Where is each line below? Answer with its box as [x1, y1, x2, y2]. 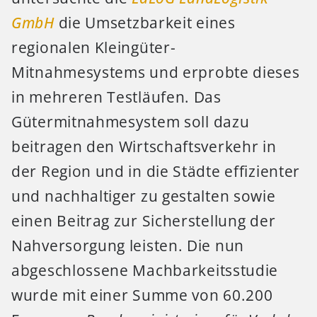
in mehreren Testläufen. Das [11, 86, 221, 107]
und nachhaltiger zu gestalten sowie [11, 185, 276, 206]
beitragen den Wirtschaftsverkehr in [11, 136, 277, 156]
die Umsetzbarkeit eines [54, 12, 236, 33]
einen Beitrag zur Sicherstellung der [11, 210, 276, 231]
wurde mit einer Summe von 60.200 [11, 284, 273, 305]
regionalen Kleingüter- [11, 37, 176, 57]
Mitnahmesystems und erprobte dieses [11, 62, 300, 82]
